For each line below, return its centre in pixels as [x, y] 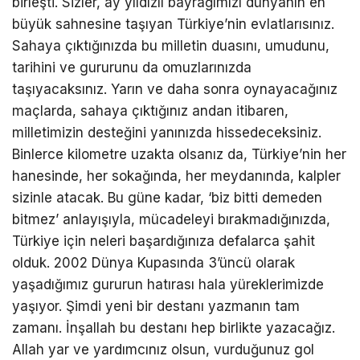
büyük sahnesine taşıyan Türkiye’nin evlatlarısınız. [173, 24]
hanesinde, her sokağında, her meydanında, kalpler [176, 176]
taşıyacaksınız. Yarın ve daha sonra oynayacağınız [175, 89]
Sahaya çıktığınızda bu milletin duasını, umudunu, [171, 45]
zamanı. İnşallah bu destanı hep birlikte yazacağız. [174, 327]
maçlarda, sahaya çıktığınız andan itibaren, [150, 110]
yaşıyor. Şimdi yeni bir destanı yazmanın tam [156, 306]
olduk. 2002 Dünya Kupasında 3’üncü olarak [153, 262]
